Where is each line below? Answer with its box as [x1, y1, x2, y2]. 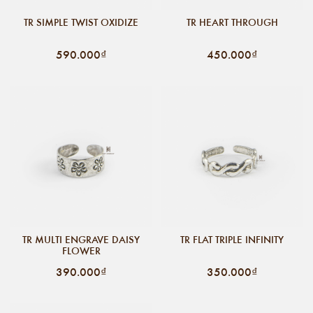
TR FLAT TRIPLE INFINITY [180, 232, 284, 247]
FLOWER [61, 243, 101, 258]
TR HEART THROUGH [186, 15, 278, 29]
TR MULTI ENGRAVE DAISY [22, 232, 140, 247]
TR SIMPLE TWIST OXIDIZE [24, 15, 138, 29]
